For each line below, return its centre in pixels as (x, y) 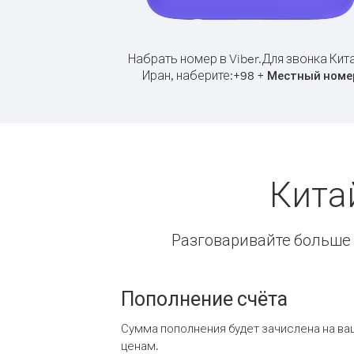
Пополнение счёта (204, 298)
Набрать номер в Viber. (195, 58)
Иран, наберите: (187, 75)
